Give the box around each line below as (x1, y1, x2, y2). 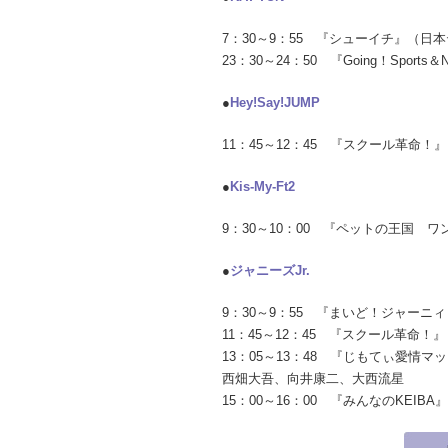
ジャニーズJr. (230, 263, 310, 278)
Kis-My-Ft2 (230, 179, 295, 194)
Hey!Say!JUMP (230, 95, 320, 110)
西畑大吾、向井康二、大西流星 (222, 371, 404, 386)
